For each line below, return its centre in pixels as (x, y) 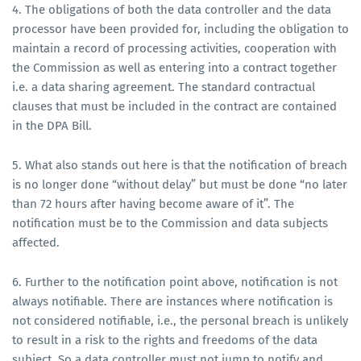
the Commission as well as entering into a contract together (174, 67)
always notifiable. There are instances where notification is (172, 301)
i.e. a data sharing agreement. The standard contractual (164, 87)
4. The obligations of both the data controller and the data (172, 9)
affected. (36, 242)
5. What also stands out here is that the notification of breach (180, 165)
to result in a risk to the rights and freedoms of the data (165, 340)
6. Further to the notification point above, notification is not (175, 282)
